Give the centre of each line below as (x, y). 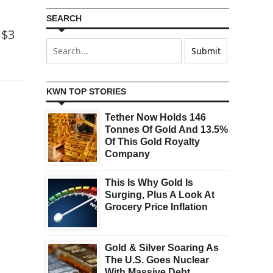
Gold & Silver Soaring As (162, 248)
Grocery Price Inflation (156, 207)
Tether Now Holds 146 (155, 118)
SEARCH (64, 19)
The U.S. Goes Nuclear (157, 260)
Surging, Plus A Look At (160, 195)
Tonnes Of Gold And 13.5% (166, 130)
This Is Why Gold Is (149, 183)
